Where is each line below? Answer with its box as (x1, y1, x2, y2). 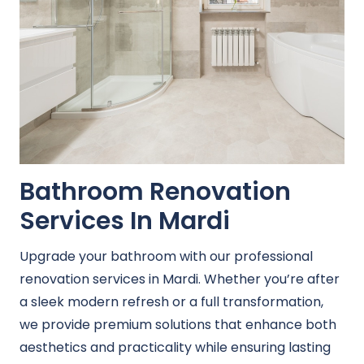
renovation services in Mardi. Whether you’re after (19, 270, 340, 289)
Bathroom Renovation (19, 175, 291, 210)
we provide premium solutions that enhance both (19, 315, 336, 335)
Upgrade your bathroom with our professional (19, 247, 313, 266)
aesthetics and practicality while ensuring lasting (19, 338, 331, 357)
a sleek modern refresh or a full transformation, (19, 292, 323, 312)
